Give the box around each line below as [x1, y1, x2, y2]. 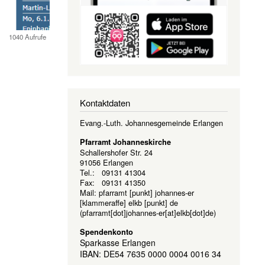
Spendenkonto [79, 227, 133, 238]
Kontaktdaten [79, 96, 130, 109]
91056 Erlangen [79, 156, 133, 168]
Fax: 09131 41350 [79, 176, 146, 188]
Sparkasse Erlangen [79, 237, 156, 249]
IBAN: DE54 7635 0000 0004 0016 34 [79, 248, 221, 260]
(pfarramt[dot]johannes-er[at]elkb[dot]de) [79, 206, 216, 218]
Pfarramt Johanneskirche [79, 136, 171, 147]
